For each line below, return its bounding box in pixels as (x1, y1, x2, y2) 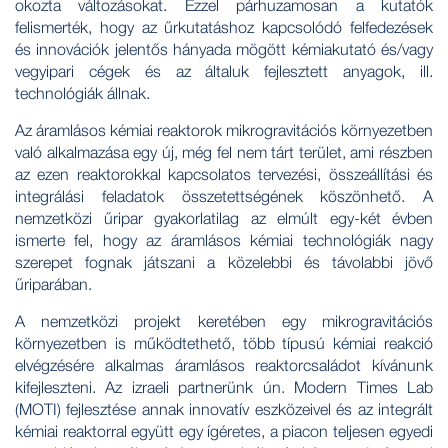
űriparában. (15, 275, 92, 294)
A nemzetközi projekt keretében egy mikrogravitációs (15, 312, 433, 331)
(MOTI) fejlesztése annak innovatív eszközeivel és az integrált (15, 400, 433, 419)
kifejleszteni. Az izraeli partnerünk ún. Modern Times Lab (15, 378, 433, 397)
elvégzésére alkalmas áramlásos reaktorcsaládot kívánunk (15, 356, 433, 375)
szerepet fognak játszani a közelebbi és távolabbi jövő (15, 253, 433, 272)
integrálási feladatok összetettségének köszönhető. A (15, 187, 433, 206)
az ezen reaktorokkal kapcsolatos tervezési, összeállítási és (15, 165, 433, 184)
